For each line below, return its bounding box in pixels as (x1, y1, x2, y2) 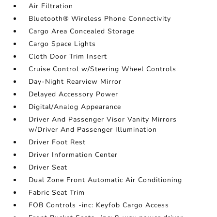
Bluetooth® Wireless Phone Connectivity (29, 14, 171, 24)
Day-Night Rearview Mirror (29, 77, 122, 87)
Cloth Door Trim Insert (29, 52, 108, 62)
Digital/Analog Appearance (29, 102, 122, 112)
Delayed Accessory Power (29, 90, 119, 99)
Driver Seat (29, 163, 68, 172)
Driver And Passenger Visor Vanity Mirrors (29, 115, 177, 124)
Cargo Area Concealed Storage (29, 27, 135, 36)
